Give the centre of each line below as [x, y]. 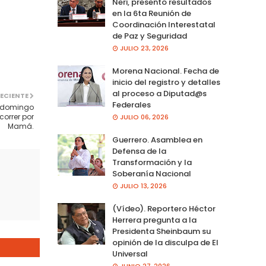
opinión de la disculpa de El [165, 243]
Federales [131, 105]
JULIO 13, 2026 [143, 186]
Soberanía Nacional [151, 174]
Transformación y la [152, 162]
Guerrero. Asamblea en [157, 140]
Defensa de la [139, 151]
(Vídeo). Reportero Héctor [164, 209]
